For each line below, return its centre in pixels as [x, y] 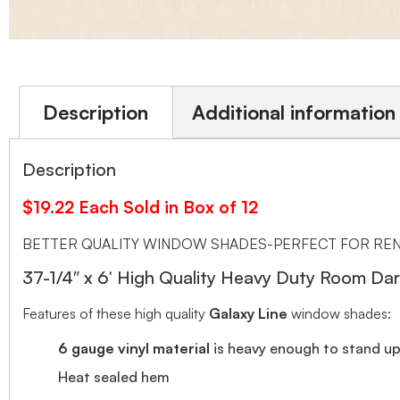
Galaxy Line [248, 314]
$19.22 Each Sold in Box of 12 [140, 208]
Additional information [294, 112]
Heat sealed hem [114, 376]
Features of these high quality [116, 314]
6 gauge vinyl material [134, 348]
